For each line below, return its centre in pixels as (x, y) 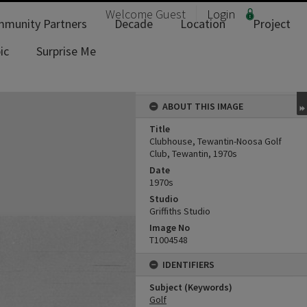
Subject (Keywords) (191, 287)
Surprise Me (66, 51)
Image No (170, 228)
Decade (134, 24)
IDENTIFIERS (188, 265)
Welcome (131, 14)
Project (272, 24)
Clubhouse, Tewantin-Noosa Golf (216, 141)
